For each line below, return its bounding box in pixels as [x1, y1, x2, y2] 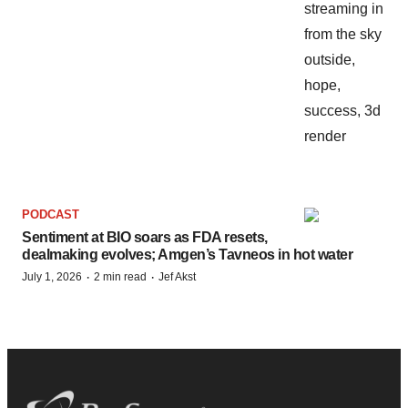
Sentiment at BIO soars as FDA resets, [22, 229, 268, 246]
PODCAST [22, 208, 79, 222]
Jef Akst [158, 270, 196, 284]
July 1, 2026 [22, 270, 82, 284]
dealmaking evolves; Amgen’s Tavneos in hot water [22, 247, 352, 263]
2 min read [94, 270, 147, 284]
